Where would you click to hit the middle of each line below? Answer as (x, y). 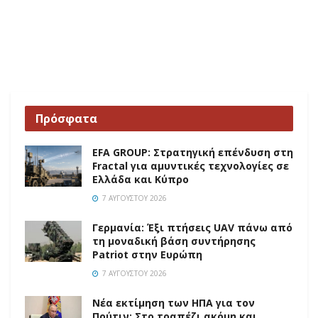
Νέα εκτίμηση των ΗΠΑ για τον (174, 303)
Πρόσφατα (66, 119)
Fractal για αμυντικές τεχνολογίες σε (191, 166)
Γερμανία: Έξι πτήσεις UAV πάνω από (192, 228)
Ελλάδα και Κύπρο (141, 180)
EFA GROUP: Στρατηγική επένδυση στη (193, 153)
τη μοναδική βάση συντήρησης (174, 241)
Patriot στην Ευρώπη (147, 255)
